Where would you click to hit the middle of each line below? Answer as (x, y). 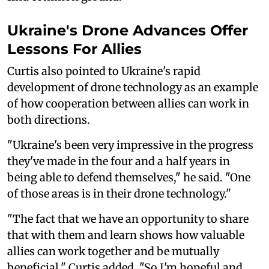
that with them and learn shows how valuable (126, 235)
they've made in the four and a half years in (119, 161)
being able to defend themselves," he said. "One (129, 177)
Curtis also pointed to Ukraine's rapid (104, 71)
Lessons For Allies (74, 49)
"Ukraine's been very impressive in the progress (130, 145)
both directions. (49, 119)
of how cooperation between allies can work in (128, 103)
